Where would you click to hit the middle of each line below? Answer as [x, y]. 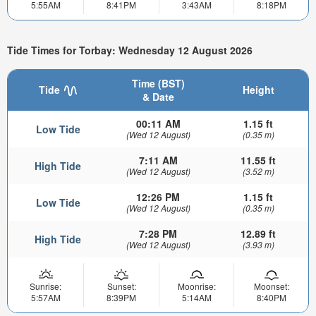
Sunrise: [45, 286]
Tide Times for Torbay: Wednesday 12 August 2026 [130, 50]
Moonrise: [196, 286]
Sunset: [121, 286]
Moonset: [271, 286]
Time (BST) [158, 84]
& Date [158, 97]
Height [258, 90]
